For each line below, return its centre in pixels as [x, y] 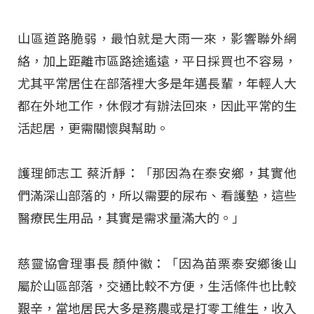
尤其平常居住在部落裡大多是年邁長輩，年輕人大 [157, 83]
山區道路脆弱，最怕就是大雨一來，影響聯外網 [157, 39]
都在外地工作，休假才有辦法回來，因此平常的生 [157, 106]
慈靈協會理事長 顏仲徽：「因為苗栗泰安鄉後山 [157, 264]
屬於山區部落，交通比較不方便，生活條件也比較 [157, 286]
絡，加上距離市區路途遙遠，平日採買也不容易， [157, 61]
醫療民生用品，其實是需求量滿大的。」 [131, 219]
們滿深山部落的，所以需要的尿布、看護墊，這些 [157, 196]
